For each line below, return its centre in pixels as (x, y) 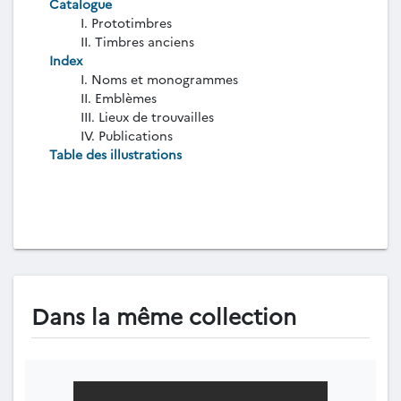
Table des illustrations (115, 154)
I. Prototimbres (126, 22)
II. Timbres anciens (137, 41)
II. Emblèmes (119, 98)
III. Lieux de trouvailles (147, 116)
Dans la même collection (164, 315)
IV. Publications (127, 135)
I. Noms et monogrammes (159, 79)
